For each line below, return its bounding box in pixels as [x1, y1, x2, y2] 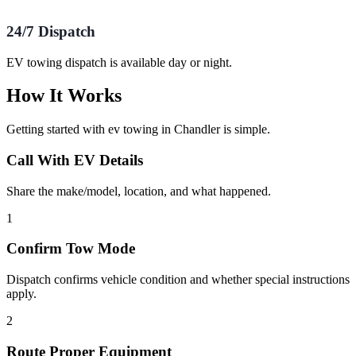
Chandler [174, 122, 220, 137]
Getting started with [6, 122, 108, 137]
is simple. [220, 122, 270, 137]
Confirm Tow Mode [6, 240, 135, 257]
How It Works [6, 85, 122, 106]
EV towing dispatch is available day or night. [6, 55, 232, 69]
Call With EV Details [6, 152, 143, 169]
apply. [6, 287, 37, 301]
